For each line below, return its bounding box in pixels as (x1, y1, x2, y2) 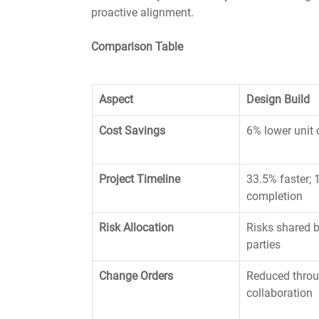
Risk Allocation (99, 221, 174, 234)
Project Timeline (99, 172, 180, 186)
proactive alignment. (91, 6, 194, 19)
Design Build (246, 93, 310, 106)
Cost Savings (99, 124, 165, 137)
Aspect (99, 93, 133, 106)
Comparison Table (91, 40, 183, 53)
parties (246, 238, 281, 251)
